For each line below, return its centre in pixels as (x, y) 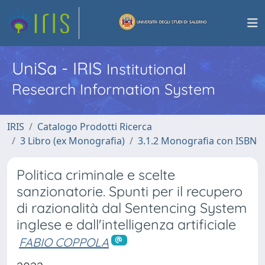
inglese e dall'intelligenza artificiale (126, 224)
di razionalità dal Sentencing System (132, 208)
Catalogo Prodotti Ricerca (95, 127)
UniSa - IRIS (59, 68)
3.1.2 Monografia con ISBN (197, 141)
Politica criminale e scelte (96, 175)
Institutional (146, 69)
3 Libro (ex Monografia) (72, 141)
